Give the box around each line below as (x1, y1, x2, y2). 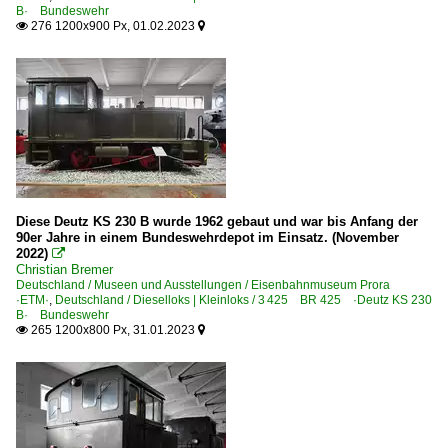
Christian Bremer (16, 261, 113, 277)
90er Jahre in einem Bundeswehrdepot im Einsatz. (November (16, 229, 399, 245)
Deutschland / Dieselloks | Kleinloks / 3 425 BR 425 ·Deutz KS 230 (55, 292, 432, 307)
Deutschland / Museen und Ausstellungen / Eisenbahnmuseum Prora (16, 277, 402, 292)
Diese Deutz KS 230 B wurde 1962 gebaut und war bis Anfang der (16, 213, 418, 229)
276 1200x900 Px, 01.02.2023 (28, 18, 198, 33)
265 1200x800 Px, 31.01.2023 (28, 322, 198, 337)
